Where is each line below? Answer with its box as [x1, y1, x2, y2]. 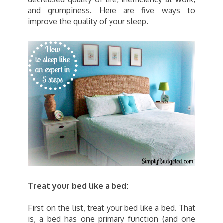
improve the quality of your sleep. [28, 16, 148, 26]
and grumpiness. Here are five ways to [28, 5, 195, 15]
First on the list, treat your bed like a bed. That [28, 203, 195, 213]
